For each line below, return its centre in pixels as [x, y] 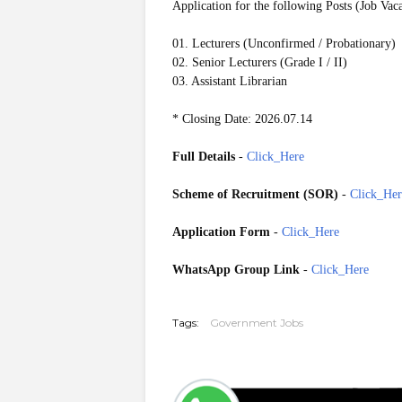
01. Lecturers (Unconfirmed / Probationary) [284, 44]
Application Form [221, 232]
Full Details [204, 157]
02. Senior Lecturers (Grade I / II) [260, 62]
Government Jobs [257, 323]
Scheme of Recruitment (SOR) [255, 194]
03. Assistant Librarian [230, 81]
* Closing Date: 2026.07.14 [242, 119]
